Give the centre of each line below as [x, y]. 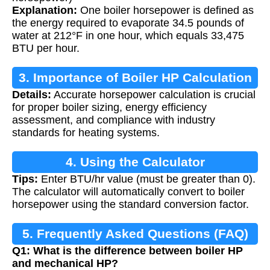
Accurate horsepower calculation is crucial [153, 95]
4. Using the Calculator [135, 162]
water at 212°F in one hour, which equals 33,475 [128, 36]
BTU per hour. [46, 49]
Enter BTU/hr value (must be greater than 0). [147, 179]
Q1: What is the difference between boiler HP [127, 251]
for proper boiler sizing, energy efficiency [109, 108]
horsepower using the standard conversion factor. [130, 205]
